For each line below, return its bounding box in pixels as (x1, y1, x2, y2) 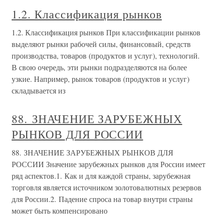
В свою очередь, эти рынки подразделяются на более (12, 62, 187, 72)
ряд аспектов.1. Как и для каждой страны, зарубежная (12, 170, 190, 181)
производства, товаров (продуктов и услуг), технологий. (12, 50, 200, 61)
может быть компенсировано (12, 205, 108, 216)
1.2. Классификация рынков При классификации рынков (12, 27, 201, 37)
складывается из (12, 85, 65, 95)
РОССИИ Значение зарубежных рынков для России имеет (12, 159, 205, 169)
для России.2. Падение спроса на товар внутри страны (12, 194, 193, 204)
